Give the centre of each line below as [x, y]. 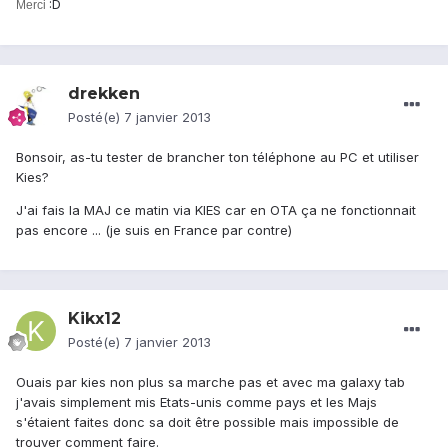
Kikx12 [94, 319]
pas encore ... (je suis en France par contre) [154, 230]
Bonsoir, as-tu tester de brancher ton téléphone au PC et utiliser [217, 157]
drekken [104, 94]
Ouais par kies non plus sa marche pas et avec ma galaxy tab [210, 382]
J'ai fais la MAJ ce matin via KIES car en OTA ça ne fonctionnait [216, 210]
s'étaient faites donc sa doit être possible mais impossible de [207, 422]
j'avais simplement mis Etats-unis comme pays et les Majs [196, 402]
